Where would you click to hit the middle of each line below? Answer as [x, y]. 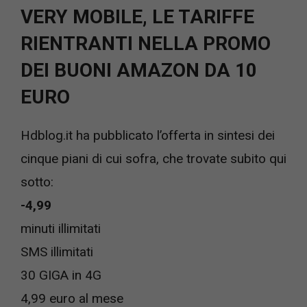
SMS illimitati [57, 252]
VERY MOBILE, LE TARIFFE [137, 17]
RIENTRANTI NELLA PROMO [146, 44]
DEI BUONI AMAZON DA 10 [139, 70]
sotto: [37, 182]
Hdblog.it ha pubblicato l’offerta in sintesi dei [148, 135]
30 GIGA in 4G [61, 275]
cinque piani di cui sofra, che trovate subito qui [153, 159]
